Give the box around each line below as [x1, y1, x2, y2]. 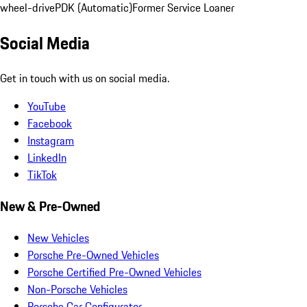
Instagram [27, 132, 74, 149]
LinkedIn [27, 149, 66, 167]
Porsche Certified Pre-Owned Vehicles [27, 263, 201, 280]
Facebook [27, 115, 72, 132]
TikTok [27, 167, 57, 184]
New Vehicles [27, 229, 89, 246]
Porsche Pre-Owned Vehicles [27, 246, 159, 263]
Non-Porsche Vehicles [27, 280, 127, 297]
